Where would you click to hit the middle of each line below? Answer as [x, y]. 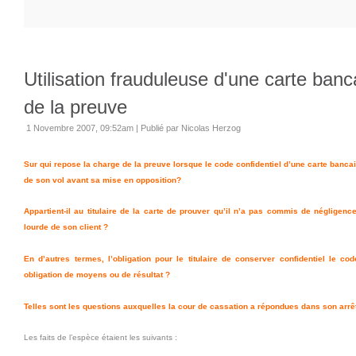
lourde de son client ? [66, 227]
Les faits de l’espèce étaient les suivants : [101, 337]
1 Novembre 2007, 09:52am [80, 128]
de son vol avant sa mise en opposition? [103, 180]
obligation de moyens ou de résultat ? [97, 275]
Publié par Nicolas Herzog [191, 128]
